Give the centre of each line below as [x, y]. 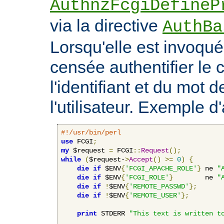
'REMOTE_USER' [155, 195]
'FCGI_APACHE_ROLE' [161, 168]
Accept [141, 159]
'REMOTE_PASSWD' [159, 186]
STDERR [113, 213]
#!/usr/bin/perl [91, 132]
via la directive [106, 25]
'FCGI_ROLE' [147, 177]
